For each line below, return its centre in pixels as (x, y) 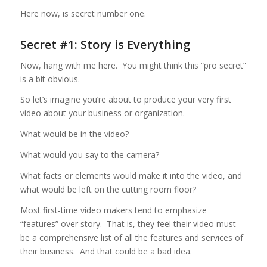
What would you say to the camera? (89, 155)
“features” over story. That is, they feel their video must (128, 224)
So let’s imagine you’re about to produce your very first (125, 100)
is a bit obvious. (50, 79)
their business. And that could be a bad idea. (106, 252)
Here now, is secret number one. (83, 13)
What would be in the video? (74, 134)
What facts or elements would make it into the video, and (131, 176)
